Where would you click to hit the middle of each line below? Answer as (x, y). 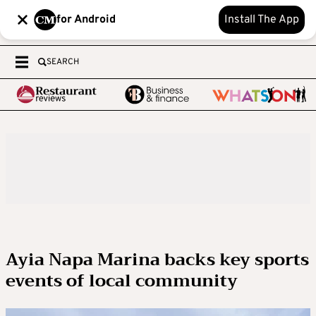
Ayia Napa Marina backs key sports (157, 260)
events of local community (122, 281)
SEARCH (63, 62)
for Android (86, 20)
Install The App (262, 20)
